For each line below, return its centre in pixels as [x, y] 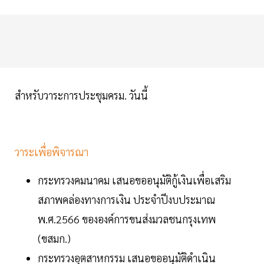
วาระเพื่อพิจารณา [52, 152]
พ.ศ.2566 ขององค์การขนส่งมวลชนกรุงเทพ [127, 219]
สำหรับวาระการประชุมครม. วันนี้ [81, 95]
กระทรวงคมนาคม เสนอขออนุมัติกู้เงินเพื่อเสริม [134, 180]
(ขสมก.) [54, 239]
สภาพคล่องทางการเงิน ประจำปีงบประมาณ [126, 200]
